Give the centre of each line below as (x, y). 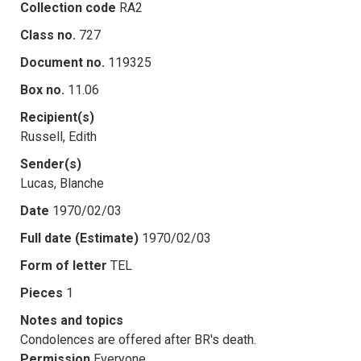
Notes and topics (72, 320)
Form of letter (64, 265)
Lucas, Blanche (62, 183)
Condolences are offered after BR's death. (138, 339)
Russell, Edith (58, 136)
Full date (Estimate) (79, 238)
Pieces (41, 293)
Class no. (48, 35)
